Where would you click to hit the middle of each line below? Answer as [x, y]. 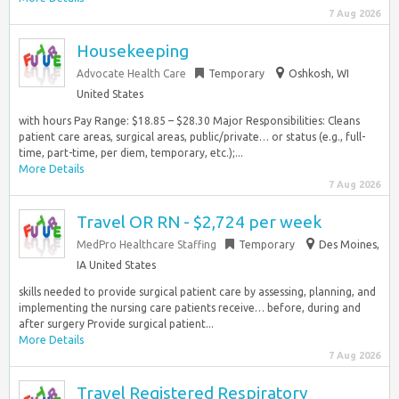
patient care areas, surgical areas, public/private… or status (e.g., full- [192, 137]
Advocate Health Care [131, 73]
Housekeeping [133, 51]
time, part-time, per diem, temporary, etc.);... [131, 153]
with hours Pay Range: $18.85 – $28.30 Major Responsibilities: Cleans [189, 121]
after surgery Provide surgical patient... [116, 324]
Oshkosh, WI [319, 73]
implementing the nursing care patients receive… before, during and [190, 308]
